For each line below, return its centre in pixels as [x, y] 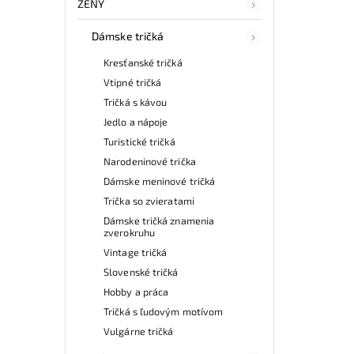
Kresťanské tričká [143, 62]
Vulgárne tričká [139, 331]
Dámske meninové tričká [160, 181]
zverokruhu [129, 232]
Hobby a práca [136, 291]
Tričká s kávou [136, 102]
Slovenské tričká [141, 271]
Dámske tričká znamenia [159, 220]
